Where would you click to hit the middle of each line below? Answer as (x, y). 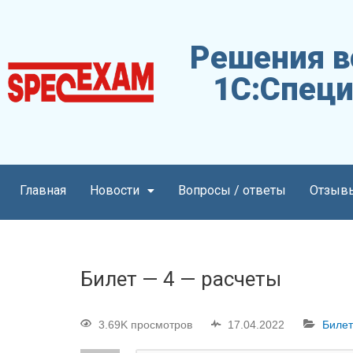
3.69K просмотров (145, 325)
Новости (115, 191)
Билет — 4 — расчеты (181, 279)
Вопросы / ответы (232, 191)
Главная (43, 191)
